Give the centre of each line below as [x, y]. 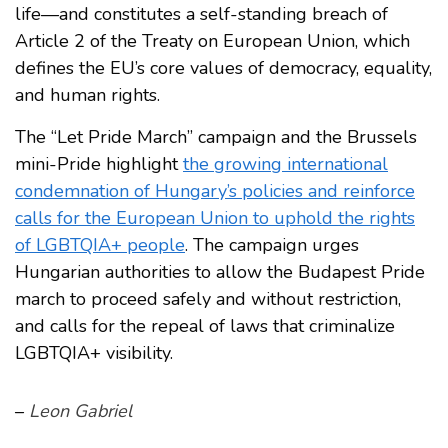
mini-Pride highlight [99, 164]
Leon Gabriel [80, 411]
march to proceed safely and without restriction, [208, 299]
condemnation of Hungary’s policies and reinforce [215, 191]
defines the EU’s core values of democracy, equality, [223, 68]
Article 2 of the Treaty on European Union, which [212, 41]
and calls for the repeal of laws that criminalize [205, 326]
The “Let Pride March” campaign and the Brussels [216, 137]
